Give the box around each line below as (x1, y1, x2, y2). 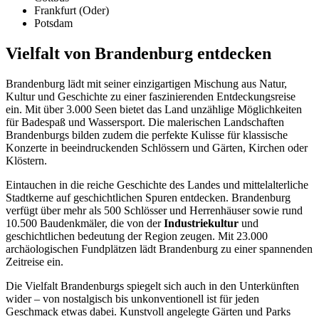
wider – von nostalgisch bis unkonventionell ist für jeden (6, 292, 259, 305)
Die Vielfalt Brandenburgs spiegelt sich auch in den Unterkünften (6, 279, 299, 292)
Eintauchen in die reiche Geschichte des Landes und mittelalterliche (6, 178, 308, 191)
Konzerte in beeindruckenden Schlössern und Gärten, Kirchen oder (6, 141, 308, 154)
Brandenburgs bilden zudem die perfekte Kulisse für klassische (6, 128, 288, 141)
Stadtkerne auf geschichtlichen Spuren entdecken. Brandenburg (6, 191, 291, 204)
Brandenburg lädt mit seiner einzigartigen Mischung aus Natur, (6, 77, 287, 90)
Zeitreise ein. (6, 255, 63, 268)
